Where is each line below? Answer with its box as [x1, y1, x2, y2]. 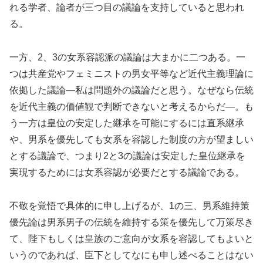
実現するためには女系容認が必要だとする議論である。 [9, 167, 244, 178]
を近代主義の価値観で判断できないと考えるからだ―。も [9, 102, 254, 112]
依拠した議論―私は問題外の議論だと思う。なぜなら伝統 [9, 85, 254, 96]
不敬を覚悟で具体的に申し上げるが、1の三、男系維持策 [9, 201, 249, 211]
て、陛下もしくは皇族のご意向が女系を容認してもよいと [9, 234, 254, 244]
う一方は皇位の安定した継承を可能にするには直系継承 [9, 118, 244, 129]
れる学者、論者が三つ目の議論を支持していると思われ [9, 2, 244, 13]
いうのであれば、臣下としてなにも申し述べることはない [9, 250, 254, 261]
